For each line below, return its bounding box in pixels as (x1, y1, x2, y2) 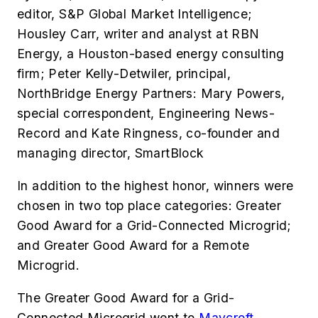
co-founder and (186, 126, 280, 141)
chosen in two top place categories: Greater (17, 198, 282, 214)
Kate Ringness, (91, 126, 187, 141)
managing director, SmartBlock (17, 146, 204, 161)
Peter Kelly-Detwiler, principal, (48, 66, 231, 82)
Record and (17, 126, 92, 141)
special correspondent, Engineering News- (17, 106, 275, 121)
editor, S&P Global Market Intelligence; (17, 6, 253, 22)
